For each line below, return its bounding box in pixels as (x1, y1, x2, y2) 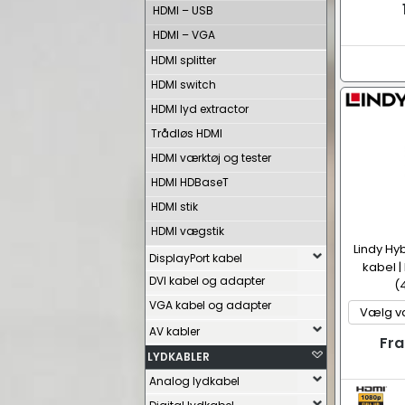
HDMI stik (151, 199, 198, 214)
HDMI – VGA (153, 27, 215, 42)
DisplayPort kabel (149, 250, 242, 266)
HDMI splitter (151, 52, 216, 68)
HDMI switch (151, 77, 216, 92)
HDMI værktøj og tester (151, 150, 271, 165)
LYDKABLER (147, 349, 210, 364)
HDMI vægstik (151, 223, 224, 239)
